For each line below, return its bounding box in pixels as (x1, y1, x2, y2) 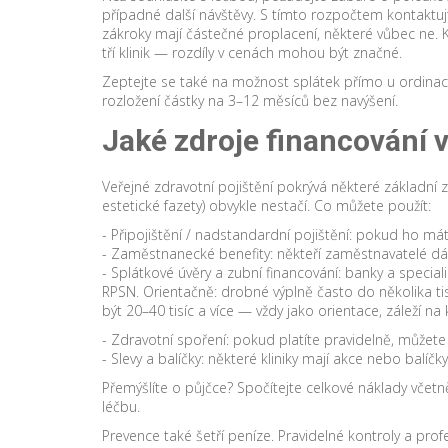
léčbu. (102, 397, 140, 416)
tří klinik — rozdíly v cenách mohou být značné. (102, 43, 402, 62)
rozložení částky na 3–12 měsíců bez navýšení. (102, 91, 398, 110)
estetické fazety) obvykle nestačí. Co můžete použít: (102, 196, 431, 215)
